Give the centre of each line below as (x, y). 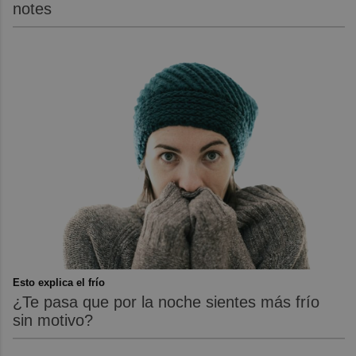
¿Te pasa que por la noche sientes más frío (166, 302)
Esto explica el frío (59, 283)
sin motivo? (53, 321)
